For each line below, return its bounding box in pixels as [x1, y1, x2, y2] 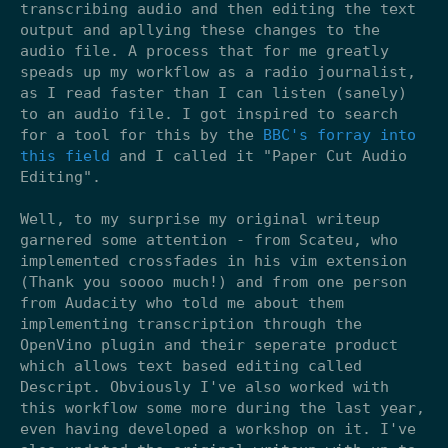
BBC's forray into [263, 126, 416, 145]
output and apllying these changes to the [20, 21, 380, 40]
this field [20, 147, 110, 166]
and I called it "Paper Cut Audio [110, 147, 407, 166]
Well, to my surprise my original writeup [20, 210, 380, 229]
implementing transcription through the [20, 315, 362, 334]
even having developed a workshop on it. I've [20, 420, 416, 439]
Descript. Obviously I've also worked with [20, 378, 389, 397]
